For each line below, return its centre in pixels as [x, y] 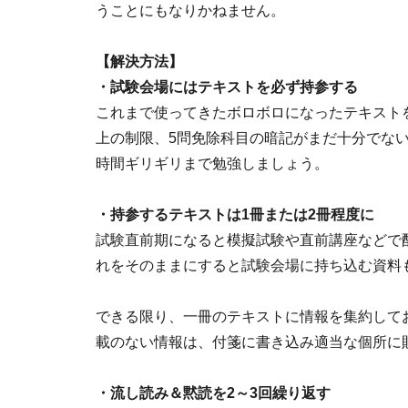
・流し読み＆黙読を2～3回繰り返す [213, 393]
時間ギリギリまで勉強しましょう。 [212, 163]
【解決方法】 [139, 61]
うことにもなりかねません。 [190, 10]
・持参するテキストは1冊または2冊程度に [235, 214]
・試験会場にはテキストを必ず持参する [227, 87]
